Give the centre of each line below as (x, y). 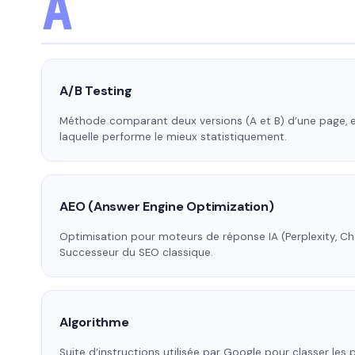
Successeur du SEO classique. (136, 253)
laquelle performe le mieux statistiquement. (173, 137)
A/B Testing (96, 91)
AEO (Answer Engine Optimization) (167, 207)
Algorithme (94, 323)
